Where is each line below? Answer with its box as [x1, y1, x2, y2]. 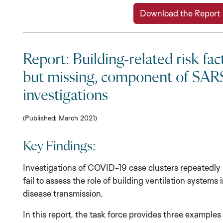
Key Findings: [23, 139, 96, 154]
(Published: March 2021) [23, 113, 97, 122]
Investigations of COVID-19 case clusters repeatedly [23, 162, 221, 173]
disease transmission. [23, 188, 103, 199]
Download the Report [139, 8, 220, 19]
